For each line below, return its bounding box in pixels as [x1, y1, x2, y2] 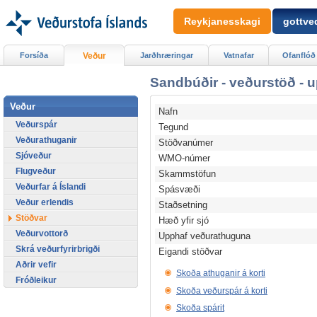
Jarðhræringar [139, 50, 193, 59]
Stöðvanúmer [158, 138, 214, 149]
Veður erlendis [16, 197, 74, 207]
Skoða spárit [176, 303, 224, 313]
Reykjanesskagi [184, 16, 260, 27]
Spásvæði [158, 185, 201, 195]
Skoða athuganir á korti [176, 268, 265, 279]
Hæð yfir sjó [158, 216, 209, 226]
